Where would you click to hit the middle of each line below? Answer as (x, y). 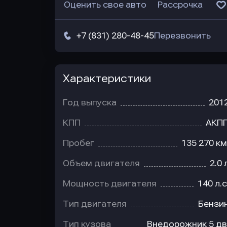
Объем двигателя (101, 163)
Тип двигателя (95, 204)
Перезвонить (182, 36)
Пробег (79, 143)
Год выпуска (90, 103)
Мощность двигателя (110, 184)
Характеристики (107, 79)
